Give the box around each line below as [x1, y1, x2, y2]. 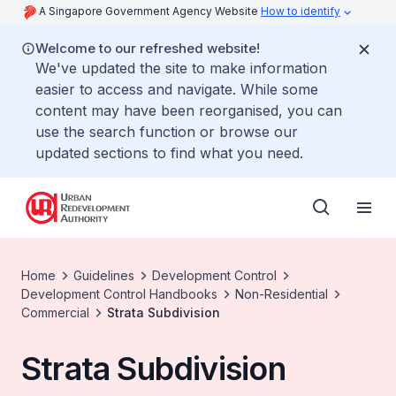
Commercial [21, 305, 89, 320]
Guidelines [73, 268, 134, 283]
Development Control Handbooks [21, 286, 217, 301]
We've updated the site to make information [35, 59, 327, 77]
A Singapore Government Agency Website [39, 4, 261, 18]
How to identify [261, 4, 340, 18]
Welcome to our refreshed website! [35, 40, 260, 57]
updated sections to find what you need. [35, 144, 303, 162]
